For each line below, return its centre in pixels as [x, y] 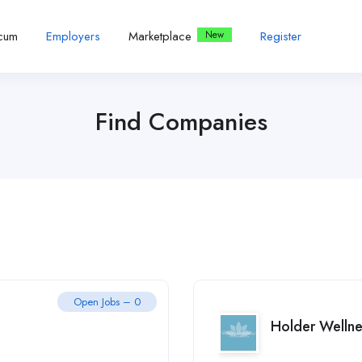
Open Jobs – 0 [107, 302]
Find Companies [181, 122]
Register [280, 36]
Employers [73, 36]
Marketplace [160, 36]
